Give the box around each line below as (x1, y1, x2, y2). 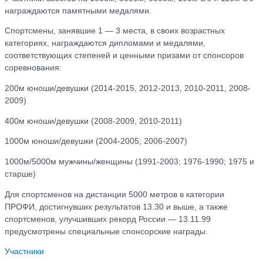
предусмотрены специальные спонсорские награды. (5, 227, 208, 236)
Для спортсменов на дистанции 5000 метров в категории (5, 190, 224, 199)
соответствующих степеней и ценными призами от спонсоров (5, 51, 244, 60)
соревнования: (5, 63, 62, 73)
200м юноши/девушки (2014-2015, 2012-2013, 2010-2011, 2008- (5, 83, 251, 93)
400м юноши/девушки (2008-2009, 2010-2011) (5, 116, 182, 126)
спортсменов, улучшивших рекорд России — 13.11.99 (5, 214, 211, 224)
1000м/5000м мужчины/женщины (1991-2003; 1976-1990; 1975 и (5, 157, 254, 166)
